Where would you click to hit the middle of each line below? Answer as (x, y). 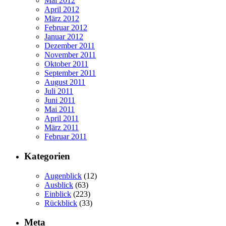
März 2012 (62, 19)
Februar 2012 (66, 28)
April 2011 (62, 119)
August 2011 (65, 82)
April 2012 (62, 10)
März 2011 (62, 128)
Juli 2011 (59, 91)
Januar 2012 (64, 37)
